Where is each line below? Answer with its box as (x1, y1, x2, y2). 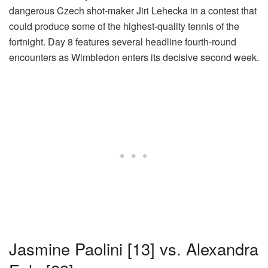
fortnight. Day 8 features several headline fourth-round (9, 35, 236, 49)
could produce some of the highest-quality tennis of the (9, 19, 239, 33)
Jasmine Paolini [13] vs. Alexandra (9, 237, 258, 260)
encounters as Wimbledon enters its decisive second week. (9, 50, 259, 65)
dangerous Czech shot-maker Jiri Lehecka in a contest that (9, 4, 257, 18)
